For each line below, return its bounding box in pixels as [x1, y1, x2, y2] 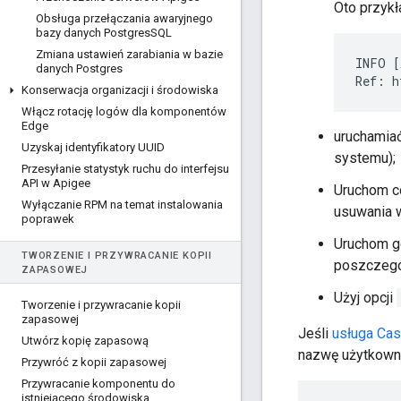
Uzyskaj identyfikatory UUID [21, 141, 165, 154]
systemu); [334, 149, 396, 167]
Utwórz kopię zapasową [21, 334, 149, 347]
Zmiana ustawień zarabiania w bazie [36, 47, 223, 61]
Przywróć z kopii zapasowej [21, 355, 166, 369]
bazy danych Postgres [36, 26, 150, 39]
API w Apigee [21, 176, 90, 190]
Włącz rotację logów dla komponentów [21, 105, 226, 118]
